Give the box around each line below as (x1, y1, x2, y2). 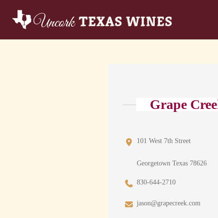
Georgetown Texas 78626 (137, 160, 207, 167)
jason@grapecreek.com (137, 200, 200, 207)
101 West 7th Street (137, 137, 191, 145)
